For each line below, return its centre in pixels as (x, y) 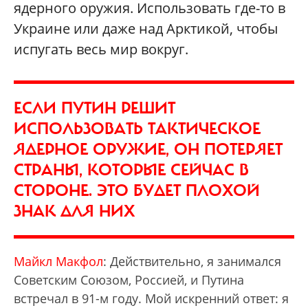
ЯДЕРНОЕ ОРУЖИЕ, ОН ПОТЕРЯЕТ (148, 149)
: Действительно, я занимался (192, 261)
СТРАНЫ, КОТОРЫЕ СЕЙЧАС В (131, 170)
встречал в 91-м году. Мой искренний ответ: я (151, 298)
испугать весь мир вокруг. (101, 49)
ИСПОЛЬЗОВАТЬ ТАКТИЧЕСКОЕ (137, 129)
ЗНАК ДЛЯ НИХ (74, 211)
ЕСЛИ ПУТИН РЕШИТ (95, 108)
